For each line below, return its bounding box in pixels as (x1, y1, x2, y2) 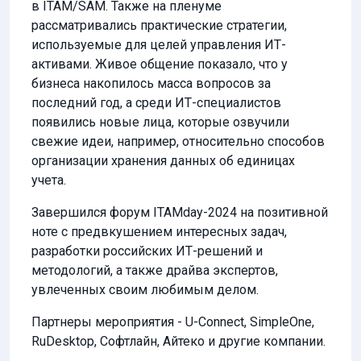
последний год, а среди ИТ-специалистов (31, 95, 281, 110)
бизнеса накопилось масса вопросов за (31, 76, 271, 91)
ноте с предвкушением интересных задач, (31, 224, 287, 239)
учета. (31, 172, 66, 188)
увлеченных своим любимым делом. (31, 282, 284, 297)
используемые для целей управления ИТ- (31, 37, 286, 52)
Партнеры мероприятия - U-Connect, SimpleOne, (31, 314, 314, 330)
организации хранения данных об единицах (31, 153, 295, 168)
